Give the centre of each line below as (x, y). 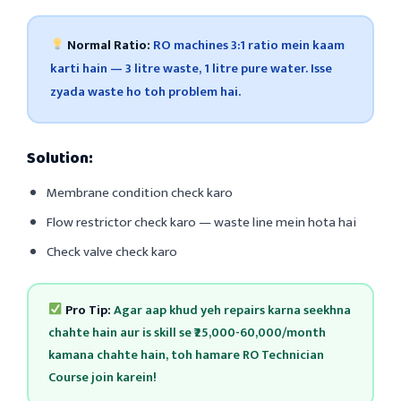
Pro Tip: (88, 311)
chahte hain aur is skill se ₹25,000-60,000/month (187, 333)
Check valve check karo (112, 252)
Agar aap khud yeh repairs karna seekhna (230, 311)
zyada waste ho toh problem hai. (145, 92)
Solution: (60, 158)
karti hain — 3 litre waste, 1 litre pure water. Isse (191, 68)
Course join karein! (102, 378)
